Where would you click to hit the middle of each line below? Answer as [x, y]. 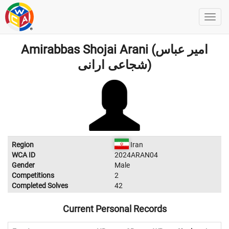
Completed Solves [40, 186]
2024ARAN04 [136, 155]
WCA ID [24, 155]
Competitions [33, 175]
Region [23, 145]
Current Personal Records [114, 209]
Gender [23, 165]
